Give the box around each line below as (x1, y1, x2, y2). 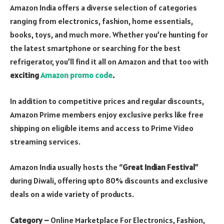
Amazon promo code (40, 70, 112, 80)
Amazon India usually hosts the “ (10, 162, 122, 172)
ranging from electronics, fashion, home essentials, (10, 16, 193, 26)
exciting (10, 70, 40, 80)
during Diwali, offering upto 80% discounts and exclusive (10, 175, 208, 186)
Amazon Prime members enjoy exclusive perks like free (10, 109, 203, 119)
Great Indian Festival (122, 162, 195, 172)
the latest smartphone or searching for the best (10, 43, 180, 53)
